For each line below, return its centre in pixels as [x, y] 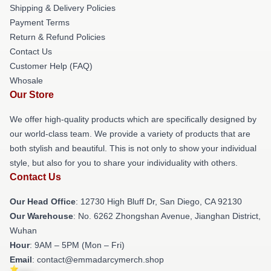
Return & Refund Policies [57, 37]
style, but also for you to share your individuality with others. [124, 163]
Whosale [26, 80]
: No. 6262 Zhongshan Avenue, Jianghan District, [167, 216]
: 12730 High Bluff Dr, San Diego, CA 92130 [159, 201]
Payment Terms [40, 22]
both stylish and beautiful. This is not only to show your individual [133, 148]
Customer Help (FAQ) [51, 66]
